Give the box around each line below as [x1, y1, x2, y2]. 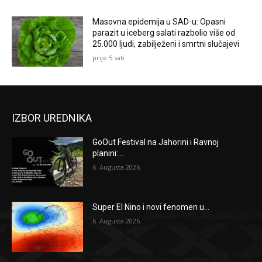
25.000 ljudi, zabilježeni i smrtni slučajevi [92, 39, 240, 49]
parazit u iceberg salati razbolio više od [92, 28, 236, 38]
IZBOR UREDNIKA [12, 111, 92, 124]
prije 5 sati [92, 53, 125, 63]
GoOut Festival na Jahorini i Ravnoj [92, 137, 219, 147]
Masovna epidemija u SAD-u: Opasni [92, 17, 226, 27]
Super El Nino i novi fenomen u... [92, 202, 210, 212]
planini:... [92, 148, 124, 158]
